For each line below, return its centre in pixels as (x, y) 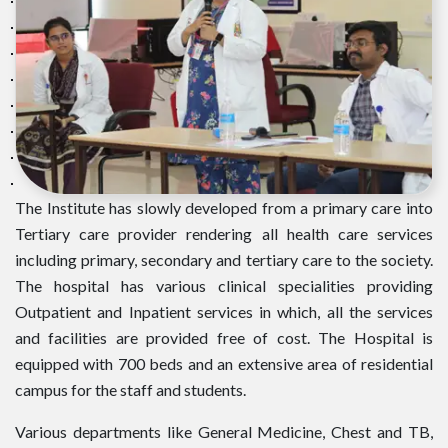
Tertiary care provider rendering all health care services (224, 234)
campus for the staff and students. (130, 390)
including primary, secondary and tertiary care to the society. (224, 260)
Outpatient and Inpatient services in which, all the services (224, 312)
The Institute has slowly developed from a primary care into (224, 208)
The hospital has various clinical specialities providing (224, 286)
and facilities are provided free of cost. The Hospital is (224, 338)
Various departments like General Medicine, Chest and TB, (224, 432)
